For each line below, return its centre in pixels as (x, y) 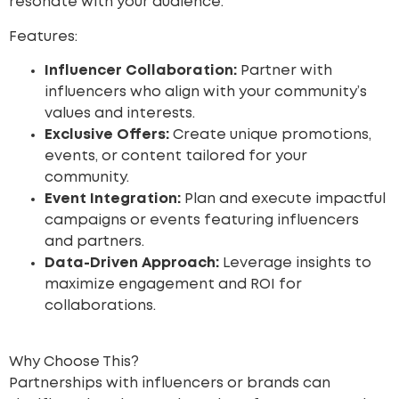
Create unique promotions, (270, 135)
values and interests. (120, 114)
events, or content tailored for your (176, 157)
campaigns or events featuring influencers (202, 221)
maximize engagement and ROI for (173, 285)
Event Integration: (113, 199)
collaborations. (100, 306)
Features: (43, 37)
